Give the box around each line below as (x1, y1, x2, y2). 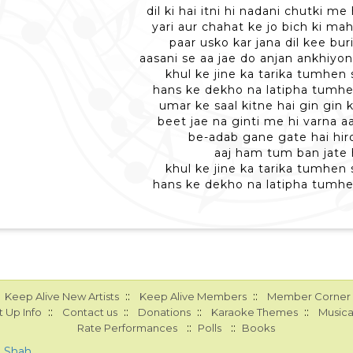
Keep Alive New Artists (4, 290, 119, 303)
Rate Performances (77, 321, 178, 334)
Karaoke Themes (210, 306, 298, 318)
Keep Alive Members (139, 290, 247, 303)
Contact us (61, 306, 117, 318)
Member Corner (266, 290, 351, 303)
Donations (137, 306, 191, 318)
